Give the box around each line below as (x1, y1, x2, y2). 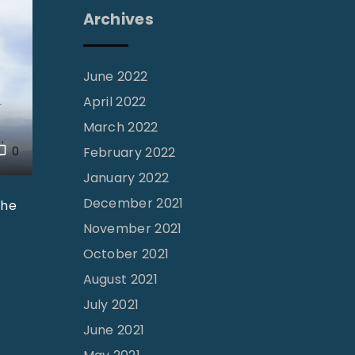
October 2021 (82, 245, 170, 264)
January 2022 (82, 169, 170, 188)
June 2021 (82, 321, 145, 340)
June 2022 (82, 67, 148, 86)
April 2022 (82, 93, 147, 112)
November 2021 (82, 219, 182, 239)
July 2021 (82, 296, 139, 315)
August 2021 (82, 270, 158, 289)
